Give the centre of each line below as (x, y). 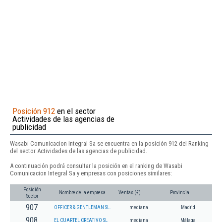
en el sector (75, 111)
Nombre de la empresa (82, 193)
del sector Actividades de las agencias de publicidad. (79, 151)
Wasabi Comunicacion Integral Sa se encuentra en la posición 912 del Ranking (109, 143)
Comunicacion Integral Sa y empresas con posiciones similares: (91, 173)
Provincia (180, 193)
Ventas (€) (130, 193)
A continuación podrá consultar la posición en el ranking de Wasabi (96, 166)
